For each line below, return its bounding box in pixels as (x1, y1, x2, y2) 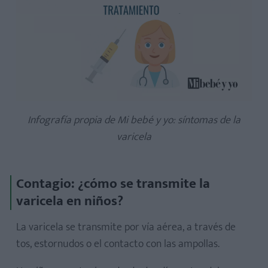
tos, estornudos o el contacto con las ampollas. (16, 234, 220, 253)
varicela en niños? (16, 189, 123, 212)
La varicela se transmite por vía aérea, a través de (16, 218, 236, 236)
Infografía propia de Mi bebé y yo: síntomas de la (28, 111, 240, 129)
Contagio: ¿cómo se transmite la (16, 172, 210, 195)
